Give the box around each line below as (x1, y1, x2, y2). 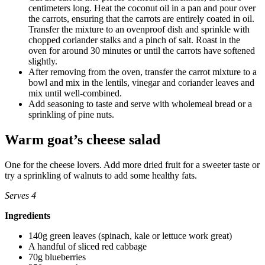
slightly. (28, 56, 57, 66)
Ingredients (5, 210, 50, 221)
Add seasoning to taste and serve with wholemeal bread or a (28, 98, 252, 109)
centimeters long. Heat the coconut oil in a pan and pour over (28, 2, 256, 13)
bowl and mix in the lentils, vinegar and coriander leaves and (28, 77, 254, 88)
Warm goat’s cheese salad (5, 131, 160, 147)
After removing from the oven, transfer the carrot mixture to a (28, 66, 257, 77)
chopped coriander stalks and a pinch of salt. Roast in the (28, 34, 240, 45)
